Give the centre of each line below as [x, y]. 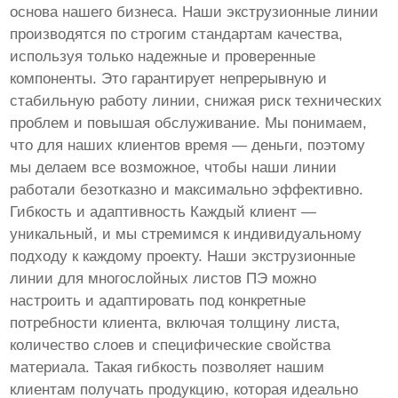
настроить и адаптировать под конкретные [158, 301]
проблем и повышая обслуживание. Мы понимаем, [189, 123]
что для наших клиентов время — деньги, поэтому [188, 146]
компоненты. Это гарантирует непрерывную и [169, 79]
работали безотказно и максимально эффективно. [187, 190]
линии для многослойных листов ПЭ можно [163, 279]
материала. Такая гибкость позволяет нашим [167, 368]
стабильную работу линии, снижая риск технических [196, 101]
